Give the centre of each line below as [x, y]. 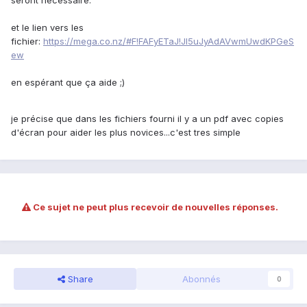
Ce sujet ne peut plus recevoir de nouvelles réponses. [155, 207]
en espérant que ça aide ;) [68, 83]
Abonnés [201, 279]
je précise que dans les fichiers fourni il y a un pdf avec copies [147, 119]
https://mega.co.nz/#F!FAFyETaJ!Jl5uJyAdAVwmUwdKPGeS [169, 41]
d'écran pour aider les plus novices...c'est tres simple [126, 133]
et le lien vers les [47, 28]
